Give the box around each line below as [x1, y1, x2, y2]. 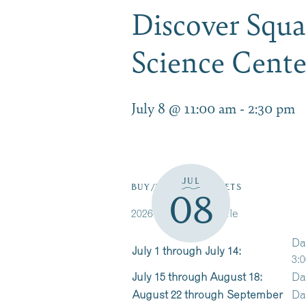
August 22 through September [132, 288, 283, 301]
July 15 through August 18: [132, 270, 262, 283]
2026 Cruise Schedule [131, 206, 238, 220]
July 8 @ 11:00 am [131, 98, 236, 117]
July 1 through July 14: [132, 244, 241, 258]
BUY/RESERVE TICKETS [131, 182, 242, 192]
